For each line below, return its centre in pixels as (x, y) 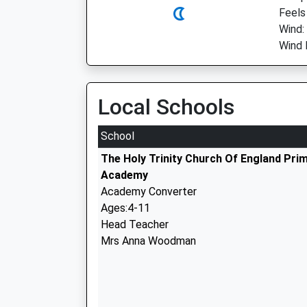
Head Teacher (135, 224)
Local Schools (166, 107)
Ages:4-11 (125, 208)
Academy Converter (149, 192)
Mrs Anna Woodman (148, 241)
